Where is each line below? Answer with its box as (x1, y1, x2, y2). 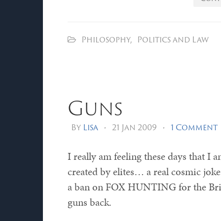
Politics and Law (137, 34, 209, 45)
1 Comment (171, 121, 218, 133)
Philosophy (81, 34, 130, 45)
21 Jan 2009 (112, 121, 157, 133)
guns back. (68, 195, 111, 209)
